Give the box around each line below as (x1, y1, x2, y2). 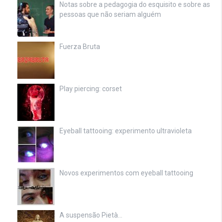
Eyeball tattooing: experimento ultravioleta (59, 126, 192, 135)
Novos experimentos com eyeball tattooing (59, 168, 193, 177)
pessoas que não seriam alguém (59, 10, 161, 18)
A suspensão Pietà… (59, 211, 122, 219)
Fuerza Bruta (59, 42, 100, 51)
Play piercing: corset (59, 84, 122, 93)
